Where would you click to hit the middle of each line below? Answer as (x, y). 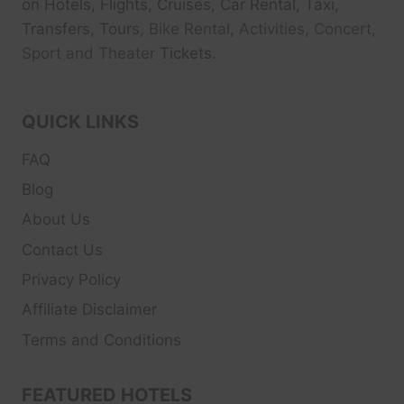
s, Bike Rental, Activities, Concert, (254, 28)
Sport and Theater (91, 53)
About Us (56, 220)
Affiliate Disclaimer (89, 310)
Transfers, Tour (77, 28)
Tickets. (188, 53)
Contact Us (62, 249)
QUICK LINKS (80, 121)
